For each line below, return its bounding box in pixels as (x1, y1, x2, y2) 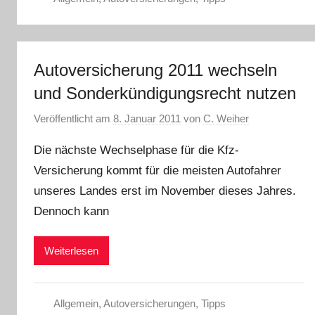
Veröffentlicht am (34, 112, 113, 124)
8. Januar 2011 (113, 112, 181, 124)
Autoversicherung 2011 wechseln (34, 60, 277, 79)
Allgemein (53, 297, 98, 310)
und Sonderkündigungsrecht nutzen (34, 83, 296, 103)
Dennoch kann (34, 205, 109, 218)
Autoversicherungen (103, 297, 195, 310)
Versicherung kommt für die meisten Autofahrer (34, 164, 281, 177)
